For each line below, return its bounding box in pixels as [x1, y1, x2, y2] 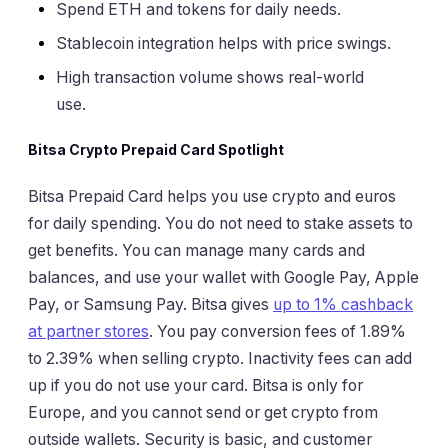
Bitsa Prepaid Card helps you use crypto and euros [28, 186, 396, 206]
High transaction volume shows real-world [56, 68, 364, 88]
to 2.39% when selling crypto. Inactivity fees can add [28, 348, 412, 368]
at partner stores [28, 321, 149, 341]
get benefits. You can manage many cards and [28, 240, 365, 260]
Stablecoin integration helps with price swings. [56, 34, 391, 54]
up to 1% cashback [273, 294, 413, 314]
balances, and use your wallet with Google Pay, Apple [28, 267, 419, 287]
